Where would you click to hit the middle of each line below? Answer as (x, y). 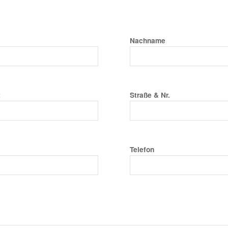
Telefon (142, 149)
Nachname (148, 40)
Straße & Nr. (150, 95)
